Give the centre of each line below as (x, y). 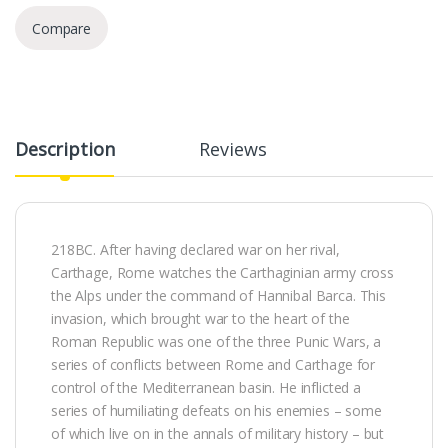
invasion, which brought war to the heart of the (200, 319)
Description (65, 149)
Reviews (233, 149)
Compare (62, 28)
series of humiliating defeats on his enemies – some (216, 411)
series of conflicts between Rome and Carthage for (213, 365)
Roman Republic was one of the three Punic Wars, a (216, 342)
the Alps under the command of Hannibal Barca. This (218, 296)
